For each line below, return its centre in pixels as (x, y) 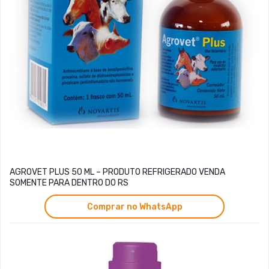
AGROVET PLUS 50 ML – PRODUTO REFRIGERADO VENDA (117, 172)
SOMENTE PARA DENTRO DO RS (69, 183)
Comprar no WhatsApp (134, 207)
